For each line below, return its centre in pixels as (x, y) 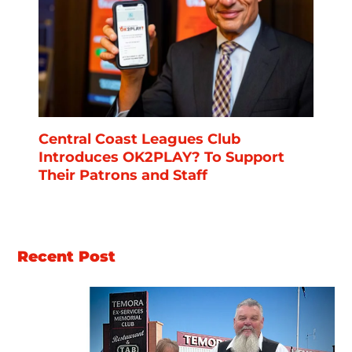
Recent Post (67, 256)
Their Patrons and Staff (123, 174)
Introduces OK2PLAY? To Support (161, 156)
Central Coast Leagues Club (139, 138)
